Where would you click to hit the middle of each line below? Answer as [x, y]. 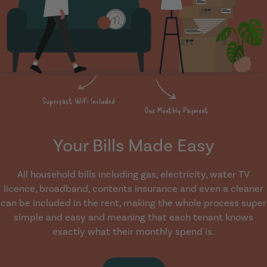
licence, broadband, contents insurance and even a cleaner [133, 188]
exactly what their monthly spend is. [133, 231]
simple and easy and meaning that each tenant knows [133, 217]
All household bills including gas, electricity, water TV [133, 174]
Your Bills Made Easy [133, 145]
